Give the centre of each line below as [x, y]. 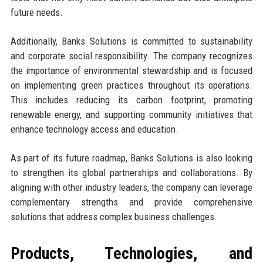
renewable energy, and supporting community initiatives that [131, 115]
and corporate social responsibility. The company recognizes [131, 56]
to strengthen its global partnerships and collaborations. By [131, 173]
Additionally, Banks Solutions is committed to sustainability [131, 41]
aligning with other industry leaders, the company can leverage [131, 188]
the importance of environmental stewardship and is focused [131, 71]
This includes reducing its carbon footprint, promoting [131, 100]
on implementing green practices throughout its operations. [131, 85]
